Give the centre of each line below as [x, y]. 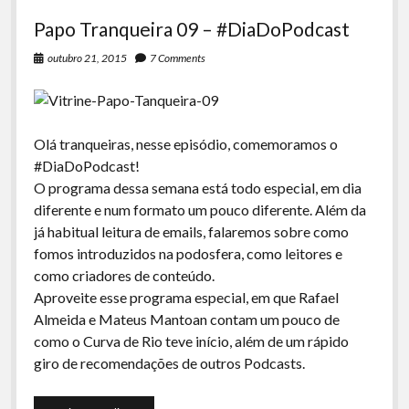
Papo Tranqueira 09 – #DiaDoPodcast [191, 29]
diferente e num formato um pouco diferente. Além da [199, 210]
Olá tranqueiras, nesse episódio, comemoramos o [185, 144]
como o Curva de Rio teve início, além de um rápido [191, 341]
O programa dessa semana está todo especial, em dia [197, 188]
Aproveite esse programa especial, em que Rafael [186, 297]
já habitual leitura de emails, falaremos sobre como [191, 231]
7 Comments [177, 58]
